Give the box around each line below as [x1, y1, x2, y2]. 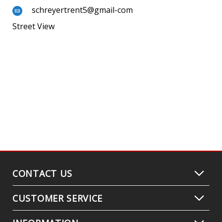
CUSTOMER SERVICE [12, 192, 103, 204]
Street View [12, 21, 55, 32]
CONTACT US [12, 167, 72, 179]
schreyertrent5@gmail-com [32, 4, 133, 16]
